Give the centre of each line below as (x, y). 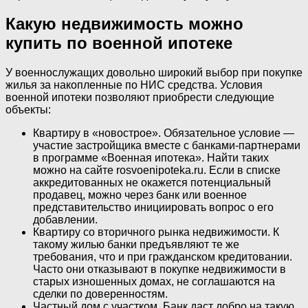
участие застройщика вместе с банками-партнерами (167, 146)
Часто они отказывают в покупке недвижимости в (159, 269)
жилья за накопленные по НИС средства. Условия (134, 85)
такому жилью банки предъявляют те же (136, 245)
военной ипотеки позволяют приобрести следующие (140, 98)
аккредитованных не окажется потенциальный (152, 183)
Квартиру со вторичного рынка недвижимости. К (156, 232)
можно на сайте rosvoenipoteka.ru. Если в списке (157, 170)
